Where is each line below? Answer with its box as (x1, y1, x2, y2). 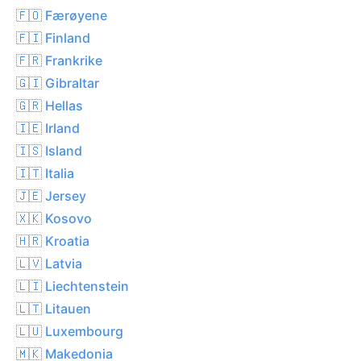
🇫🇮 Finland (16, 29, 90, 46)
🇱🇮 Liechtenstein (16, 277, 129, 294)
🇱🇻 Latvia (16, 255, 82, 272)
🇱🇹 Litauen (16, 300, 91, 317)
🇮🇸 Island (16, 142, 82, 159)
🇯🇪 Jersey (16, 187, 86, 204)
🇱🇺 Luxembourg (16, 322, 123, 339)
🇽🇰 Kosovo (16, 210, 92, 226)
